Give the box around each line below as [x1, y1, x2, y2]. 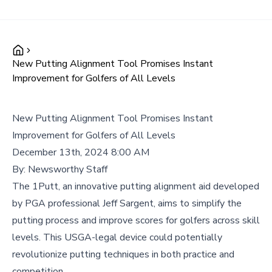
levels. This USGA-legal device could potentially [12, 231, 222, 244]
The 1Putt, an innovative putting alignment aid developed [12, 180, 259, 193]
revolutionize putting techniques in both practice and [12, 248, 234, 261]
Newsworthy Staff [28, 163, 107, 176]
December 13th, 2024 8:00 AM [12, 146, 149, 159]
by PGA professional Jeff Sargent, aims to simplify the [12, 197, 242, 210]
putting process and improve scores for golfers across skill [12, 214, 260, 227]
